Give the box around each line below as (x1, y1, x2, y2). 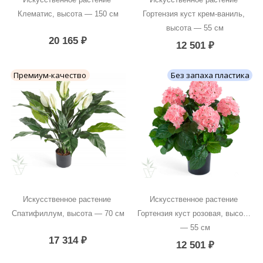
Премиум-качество (14, 70, 87, 81)
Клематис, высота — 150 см (17, 9, 119, 18)
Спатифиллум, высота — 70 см (11, 208, 124, 218)
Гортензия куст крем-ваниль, (143, 9, 245, 18)
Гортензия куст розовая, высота (137, 208, 251, 218)
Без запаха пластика (170, 70, 249, 81)
